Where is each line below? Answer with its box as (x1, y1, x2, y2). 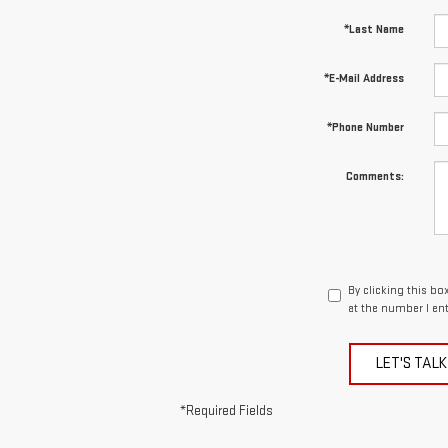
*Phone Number (326, 120, 404, 136)
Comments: (345, 169, 404, 185)
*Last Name (343, 22, 404, 38)
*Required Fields (180, 403, 273, 420)
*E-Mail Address (323, 71, 404, 87)
